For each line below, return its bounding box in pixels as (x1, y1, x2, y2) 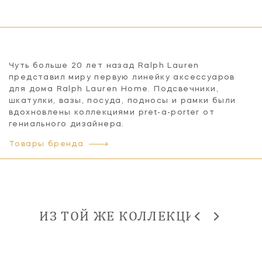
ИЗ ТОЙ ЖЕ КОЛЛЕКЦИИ (39, 208, 206, 223)
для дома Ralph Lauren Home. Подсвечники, (9, 85, 219, 93)
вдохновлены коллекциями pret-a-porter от (9, 108, 215, 116)
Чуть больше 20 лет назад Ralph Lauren (9, 61, 199, 70)
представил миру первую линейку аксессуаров (9, 73, 235, 81)
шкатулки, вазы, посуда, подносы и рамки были (9, 96, 236, 105)
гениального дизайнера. (9, 120, 125, 128)
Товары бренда (9, 140, 84, 148)
